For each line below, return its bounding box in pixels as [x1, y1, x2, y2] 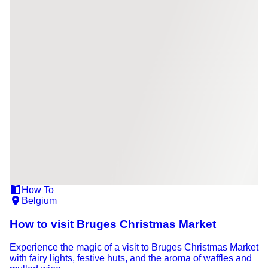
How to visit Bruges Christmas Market [10, 218, 216, 231]
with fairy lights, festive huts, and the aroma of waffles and [10, 252, 252, 263]
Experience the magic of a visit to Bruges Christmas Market [10, 242, 258, 252]
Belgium [22, 196, 57, 206]
